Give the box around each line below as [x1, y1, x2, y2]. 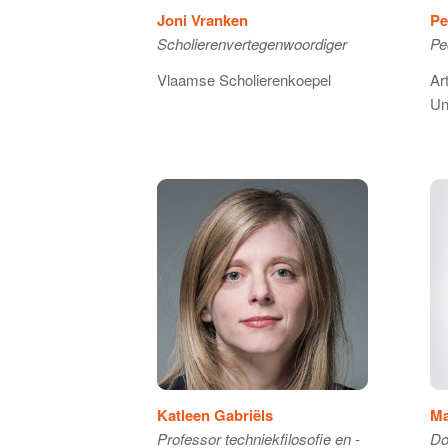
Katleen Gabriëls [157, 404, 273, 427]
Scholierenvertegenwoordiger [157, 32, 347, 54]
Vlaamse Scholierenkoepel [157, 69, 331, 91]
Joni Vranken [157, 8, 248, 31]
